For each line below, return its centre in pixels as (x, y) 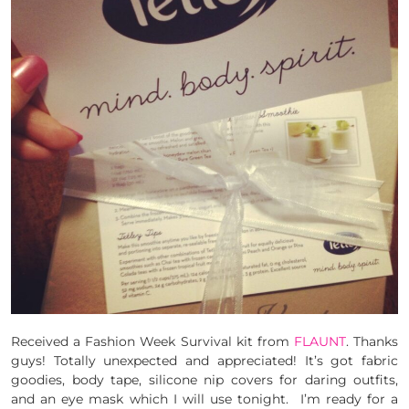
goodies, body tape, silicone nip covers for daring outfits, (204, 379)
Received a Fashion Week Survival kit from (152, 341)
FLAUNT (320, 341)
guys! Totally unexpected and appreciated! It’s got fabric (204, 360)
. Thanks (372, 341)
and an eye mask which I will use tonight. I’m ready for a (204, 399)
